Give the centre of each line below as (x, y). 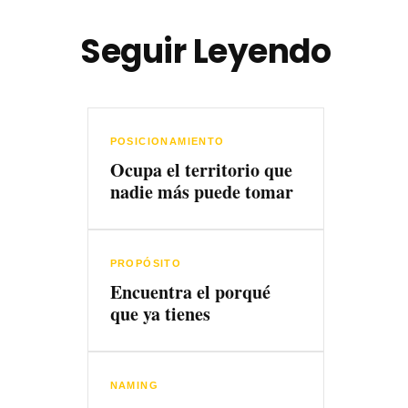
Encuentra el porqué (190, 291)
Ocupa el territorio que (201, 169)
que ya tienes (160, 313)
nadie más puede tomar (201, 191)
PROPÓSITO (146, 263)
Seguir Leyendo (206, 51)
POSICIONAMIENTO (167, 141)
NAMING (134, 385)
